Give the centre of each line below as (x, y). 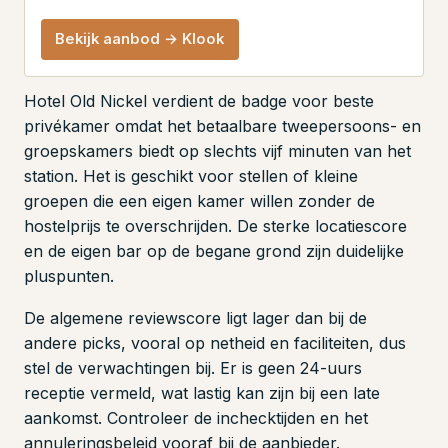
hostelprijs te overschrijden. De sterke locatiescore (215, 225)
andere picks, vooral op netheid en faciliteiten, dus (215, 343)
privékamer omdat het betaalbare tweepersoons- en (222, 125)
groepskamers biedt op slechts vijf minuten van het (217, 150)
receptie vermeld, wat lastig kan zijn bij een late (202, 393)
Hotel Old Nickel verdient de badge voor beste (199, 100)
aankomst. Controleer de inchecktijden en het (196, 418)
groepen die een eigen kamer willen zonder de (199, 200)
